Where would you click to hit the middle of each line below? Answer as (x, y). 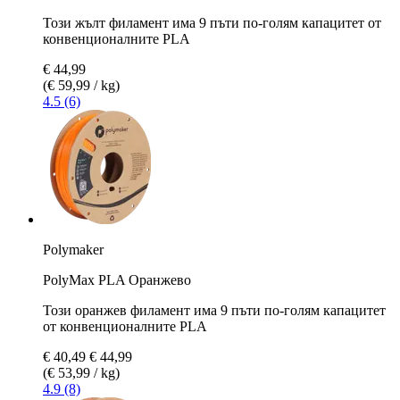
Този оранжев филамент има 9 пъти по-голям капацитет (214, 310)
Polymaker (73, 249)
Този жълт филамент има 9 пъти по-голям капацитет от (212, 22)
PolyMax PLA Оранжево (117, 279)
